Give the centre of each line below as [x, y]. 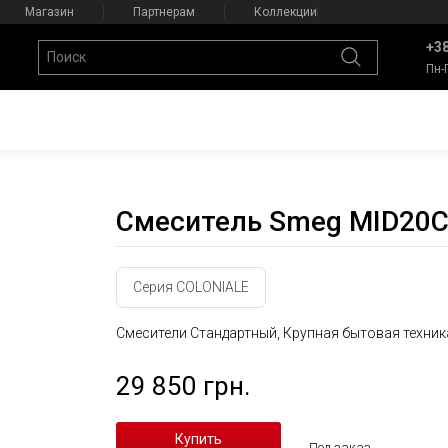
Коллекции [285, 12]
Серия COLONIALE [190, 287]
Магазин [49, 12]
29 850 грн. [182, 386]
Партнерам [163, 12]
